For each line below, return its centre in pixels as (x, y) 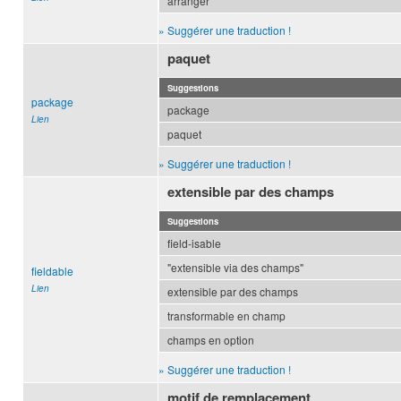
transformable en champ (226, 316)
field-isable (194, 243)
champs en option (211, 340)
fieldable (52, 271)
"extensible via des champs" (235, 268)
